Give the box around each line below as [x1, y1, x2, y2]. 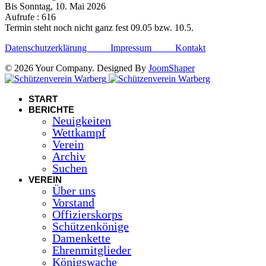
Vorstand [52, 195, 94, 209]
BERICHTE [28, 104, 74, 115]
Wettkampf [52, 125, 106, 139]
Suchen [52, 161, 87, 175]
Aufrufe [5, 11, 34, 22]
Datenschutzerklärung [5, 42, 110, 53]
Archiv [52, 149, 85, 163]
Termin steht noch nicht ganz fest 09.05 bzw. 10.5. [5, 22, 194, 33]
